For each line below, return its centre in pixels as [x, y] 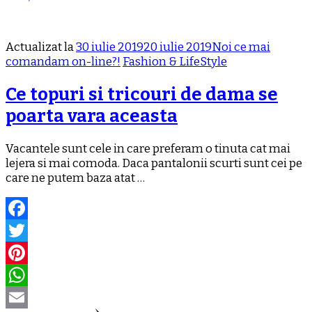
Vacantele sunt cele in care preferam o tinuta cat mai [148, 149]
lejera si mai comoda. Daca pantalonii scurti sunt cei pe [154, 164]
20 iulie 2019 [178, 47]
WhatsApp [34, 297]
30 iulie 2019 [110, 47]
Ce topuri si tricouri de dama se [142, 95]
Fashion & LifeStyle [175, 62]
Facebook [32, 231]
